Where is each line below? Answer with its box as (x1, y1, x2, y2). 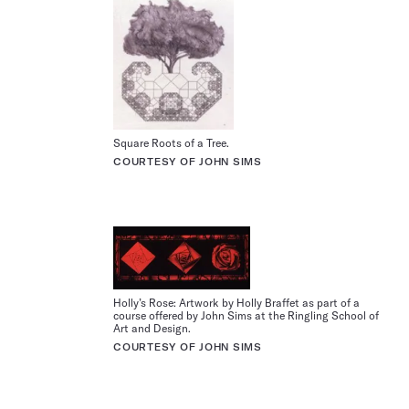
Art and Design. (113, 320, 191, 335)
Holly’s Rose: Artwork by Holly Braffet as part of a (113, 295, 360, 309)
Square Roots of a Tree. (113, 136, 229, 151)
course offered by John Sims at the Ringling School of (113, 308, 379, 322)
